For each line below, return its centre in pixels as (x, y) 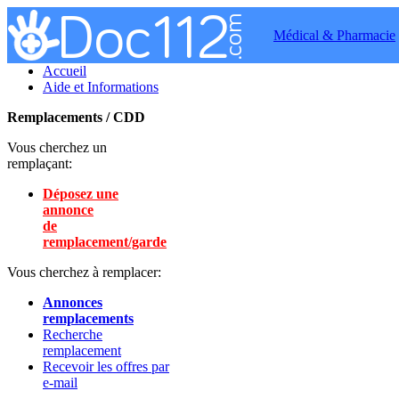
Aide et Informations (101, 87)
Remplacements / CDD (76, 117)
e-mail (60, 383)
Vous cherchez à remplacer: (84, 272)
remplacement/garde (105, 242)
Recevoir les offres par (106, 366)
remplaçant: (40, 163)
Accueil (65, 71)
